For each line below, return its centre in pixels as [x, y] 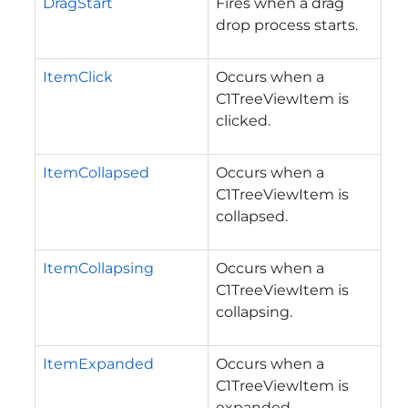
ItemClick [78, 76]
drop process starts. [287, 25]
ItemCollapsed [96, 172]
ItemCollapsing [98, 268]
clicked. [243, 120]
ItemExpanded [98, 363]
